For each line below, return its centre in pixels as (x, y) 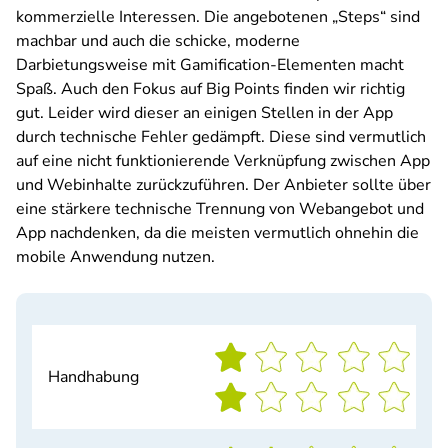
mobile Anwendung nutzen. (115, 257)
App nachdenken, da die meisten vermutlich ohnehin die (217, 233)
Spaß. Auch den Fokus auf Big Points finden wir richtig (210, 89)
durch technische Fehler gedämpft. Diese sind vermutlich (221, 137)
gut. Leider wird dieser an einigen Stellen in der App (204, 113)
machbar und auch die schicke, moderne (158, 41)
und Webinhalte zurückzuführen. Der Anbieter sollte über (223, 185)
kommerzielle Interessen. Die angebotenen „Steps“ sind (218, 17)
